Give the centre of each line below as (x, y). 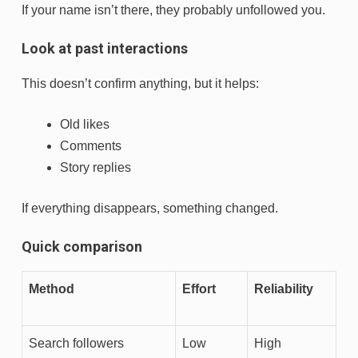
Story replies (95, 167)
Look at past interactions (105, 48)
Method (52, 288)
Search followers (76, 343)
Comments (91, 145)
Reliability (284, 288)
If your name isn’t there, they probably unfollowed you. (173, 10)
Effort (199, 288)
